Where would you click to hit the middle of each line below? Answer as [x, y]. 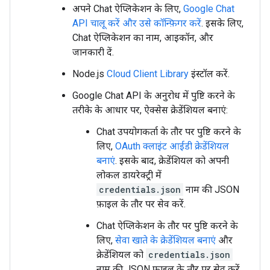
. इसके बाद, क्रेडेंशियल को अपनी [172, 161]
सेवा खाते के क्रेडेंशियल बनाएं [165, 240]
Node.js [89, 74]
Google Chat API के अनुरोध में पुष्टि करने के [154, 96]
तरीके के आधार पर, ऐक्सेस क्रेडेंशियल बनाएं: [150, 110]
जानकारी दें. [93, 52]
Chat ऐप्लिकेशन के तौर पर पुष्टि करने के [167, 226]
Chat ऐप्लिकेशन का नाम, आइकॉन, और [143, 38]
